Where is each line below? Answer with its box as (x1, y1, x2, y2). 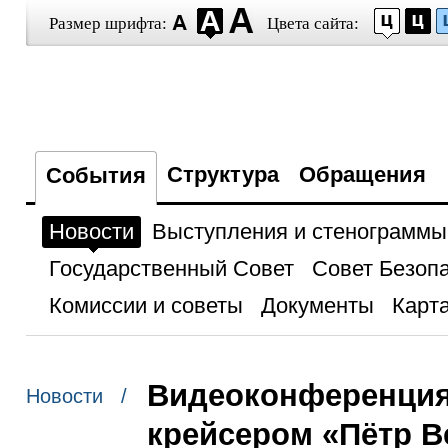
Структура (166, 162, 279, 187)
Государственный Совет (48, 256, 294, 281)
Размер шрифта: (48, 14, 167, 33)
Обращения (298, 162, 426, 187)
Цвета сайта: (266, 14, 359, 33)
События (45, 163, 146, 188)
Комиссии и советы (48, 293, 243, 318)
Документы (260, 293, 374, 318)
